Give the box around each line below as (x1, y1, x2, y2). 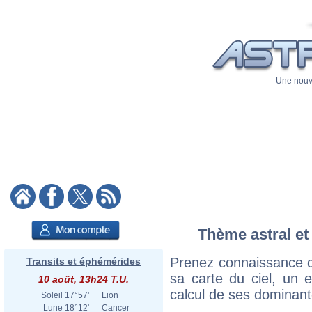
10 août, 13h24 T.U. (38, 274, 129, 285)
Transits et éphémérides (26, 256, 141, 267)
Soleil (41, 290, 63, 300)
